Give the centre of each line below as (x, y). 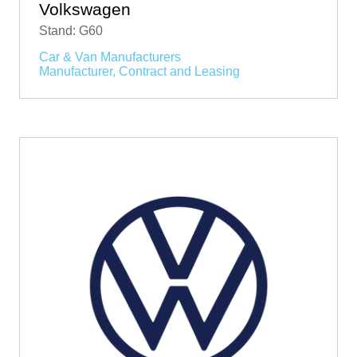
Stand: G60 (71, 31)
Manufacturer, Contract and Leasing (139, 72)
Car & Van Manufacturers (110, 57)
